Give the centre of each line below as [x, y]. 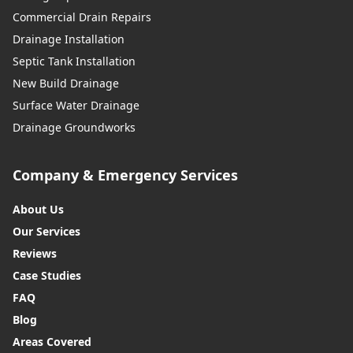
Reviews [35, 254]
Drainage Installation [69, 39]
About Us [38, 210]
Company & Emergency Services [125, 175]
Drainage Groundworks [74, 128]
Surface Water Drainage [76, 106]
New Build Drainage [66, 84]
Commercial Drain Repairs [82, 17]
